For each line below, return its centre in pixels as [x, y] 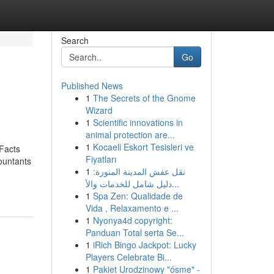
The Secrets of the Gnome [144, 98]
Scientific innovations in [138, 122]
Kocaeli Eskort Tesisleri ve [143, 147]
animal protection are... [130, 135]
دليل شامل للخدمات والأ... [175, 183]
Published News [92, 86]
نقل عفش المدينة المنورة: [139, 171]
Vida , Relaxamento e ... [132, 208]
